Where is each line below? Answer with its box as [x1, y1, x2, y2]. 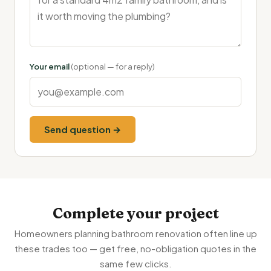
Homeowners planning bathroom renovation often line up [14, 227, 257, 240]
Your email [30, 62, 71, 72]
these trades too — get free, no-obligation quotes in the [15, 243, 256, 255]
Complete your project [52, 204, 219, 223]
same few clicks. [99, 258, 172, 270]
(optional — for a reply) [71, 62, 155, 72]
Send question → [44, 123, 121, 135]
